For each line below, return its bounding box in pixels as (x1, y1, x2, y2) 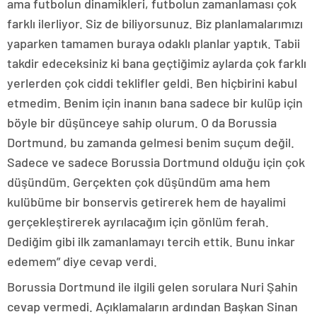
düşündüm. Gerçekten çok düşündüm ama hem (7, 174, 270, 190)
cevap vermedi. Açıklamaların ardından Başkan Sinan (7, 299, 298, 315)
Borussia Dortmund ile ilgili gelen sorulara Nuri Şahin (7, 279, 298, 295)
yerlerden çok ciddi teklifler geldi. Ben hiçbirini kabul (7, 75, 297, 91)
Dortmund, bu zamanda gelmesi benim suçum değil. (7, 134, 294, 151)
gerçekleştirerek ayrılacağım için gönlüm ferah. (7, 214, 269, 230)
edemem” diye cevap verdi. (7, 253, 157, 270)
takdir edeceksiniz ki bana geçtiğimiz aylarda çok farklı (7, 55, 306, 71)
